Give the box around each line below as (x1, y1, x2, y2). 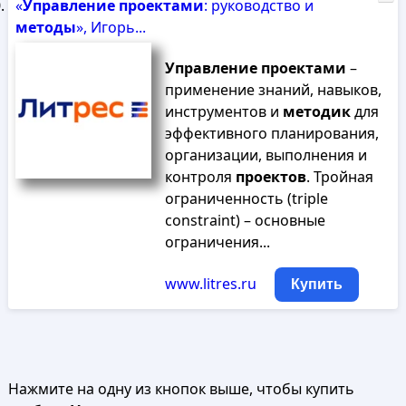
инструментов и (164, 101, 283, 121)
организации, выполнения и (164, 145, 367, 165)
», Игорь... (75, 17, 146, 37)
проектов (235, 167, 306, 187)
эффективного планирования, (164, 123, 379, 143)
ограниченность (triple (164, 188, 328, 208)
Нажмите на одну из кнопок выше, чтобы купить (7, 379, 354, 399)
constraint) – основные (164, 210, 325, 230)
